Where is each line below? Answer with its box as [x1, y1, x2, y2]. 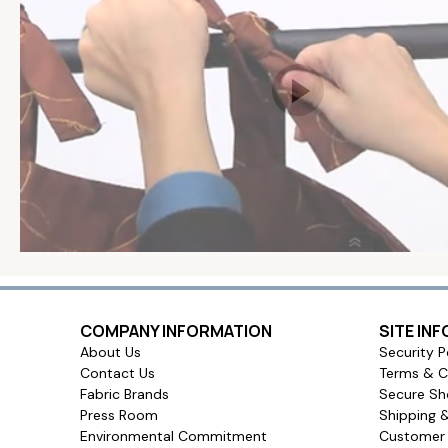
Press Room [80, 406, 158, 425]
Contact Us [80, 364, 155, 383]
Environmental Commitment [80, 427, 267, 446]
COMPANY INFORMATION [80, 320, 272, 343]
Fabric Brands [80, 385, 169, 404]
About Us [80, 343, 141, 362]
